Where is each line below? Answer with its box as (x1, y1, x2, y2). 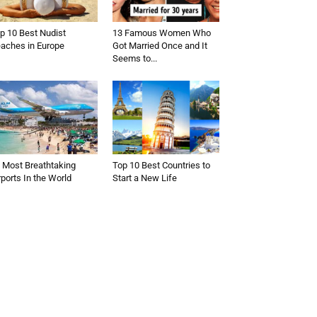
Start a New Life (112, 172, 177, 183)
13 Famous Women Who (112, 27, 211, 38)
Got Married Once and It (112, 40, 207, 51)
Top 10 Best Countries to (112, 159, 210, 171)
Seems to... (112, 52, 157, 64)
